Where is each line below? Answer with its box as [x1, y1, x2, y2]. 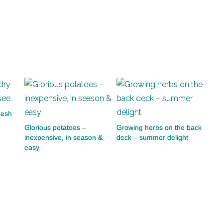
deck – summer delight [116, 133, 188, 141]
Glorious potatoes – [24, 123, 86, 131]
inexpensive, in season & [24, 133, 103, 141]
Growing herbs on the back [116, 123, 202, 131]
